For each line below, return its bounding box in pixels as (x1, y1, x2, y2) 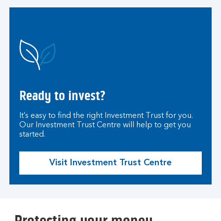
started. (19, 131, 45, 139)
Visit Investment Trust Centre (49, 158, 172, 167)
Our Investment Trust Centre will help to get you (19, 121, 191, 129)
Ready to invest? (19, 87, 106, 104)
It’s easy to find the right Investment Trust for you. (19, 112, 193, 120)
